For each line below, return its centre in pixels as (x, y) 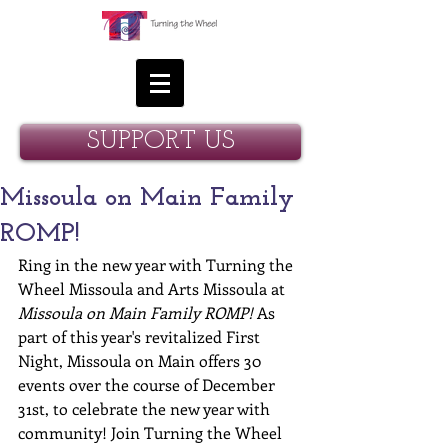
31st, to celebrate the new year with (146, 408)
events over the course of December (148, 384)
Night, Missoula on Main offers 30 (141, 360)
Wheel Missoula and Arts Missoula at (153, 288)
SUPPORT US (160, 141)
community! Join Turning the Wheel (152, 432)
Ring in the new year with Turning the (157, 264)
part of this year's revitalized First (141, 336)
